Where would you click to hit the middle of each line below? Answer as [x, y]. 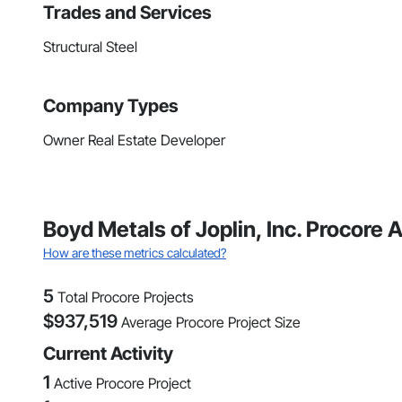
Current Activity [108, 354]
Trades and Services [127, 13]
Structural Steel [90, 47]
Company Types [111, 106]
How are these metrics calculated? [135, 253]
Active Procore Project [122, 384]
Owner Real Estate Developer [134, 140]
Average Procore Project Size [211, 323]
